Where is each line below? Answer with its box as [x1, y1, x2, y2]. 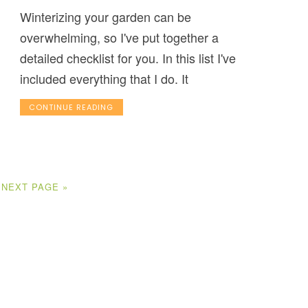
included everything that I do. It [19, 69, 188, 88]
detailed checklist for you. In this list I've [19, 49, 236, 67]
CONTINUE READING [29, 102, 114, 113]
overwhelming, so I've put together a [19, 28, 219, 47]
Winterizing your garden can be [19, 8, 191, 26]
